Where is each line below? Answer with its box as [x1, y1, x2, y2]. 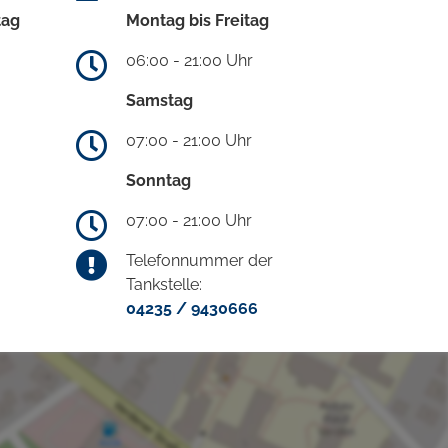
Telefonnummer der [126, 250, 273, 270]
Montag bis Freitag [126, 10, 269, 30]
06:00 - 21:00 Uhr [126, 50, 253, 70]
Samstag [126, 90, 193, 110]
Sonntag [126, 170, 191, 190]
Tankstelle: [126, 274, 202, 294]
